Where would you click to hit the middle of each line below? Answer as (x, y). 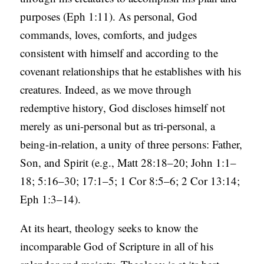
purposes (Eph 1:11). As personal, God (109, 16)
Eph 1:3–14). (51, 199)
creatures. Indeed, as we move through (106, 90)
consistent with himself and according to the (119, 53)
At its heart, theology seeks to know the (109, 228)
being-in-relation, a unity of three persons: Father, (131, 144)
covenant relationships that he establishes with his (131, 71)
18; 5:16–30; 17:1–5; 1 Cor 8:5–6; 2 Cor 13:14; (130, 181)
